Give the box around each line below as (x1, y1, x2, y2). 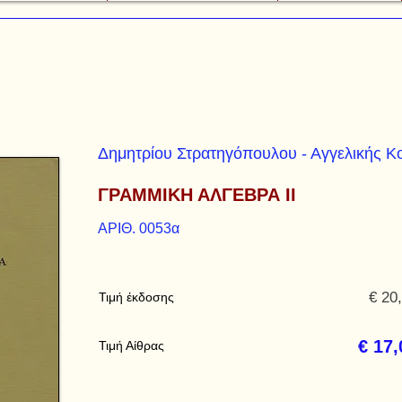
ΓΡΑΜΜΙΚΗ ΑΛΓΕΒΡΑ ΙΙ (98, 185, 296, 205)
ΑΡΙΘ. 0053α (98, 221, 179, 236)
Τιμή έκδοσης (99, 290, 174, 304)
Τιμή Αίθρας (99, 338, 164, 353)
